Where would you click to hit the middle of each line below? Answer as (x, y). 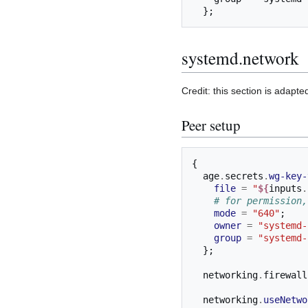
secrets (244, 176)
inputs (285, 189)
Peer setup (211, 125)
